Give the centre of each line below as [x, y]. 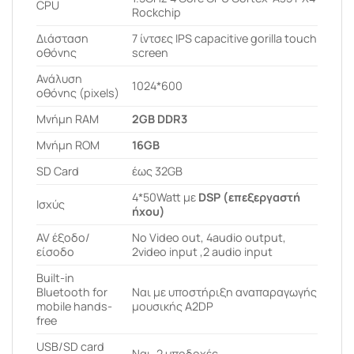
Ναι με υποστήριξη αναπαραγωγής [225, 292]
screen [151, 52]
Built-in [55, 277]
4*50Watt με [166, 197]
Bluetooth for [72, 292]
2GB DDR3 [160, 119]
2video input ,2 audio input [203, 251]
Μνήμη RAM [68, 119]
